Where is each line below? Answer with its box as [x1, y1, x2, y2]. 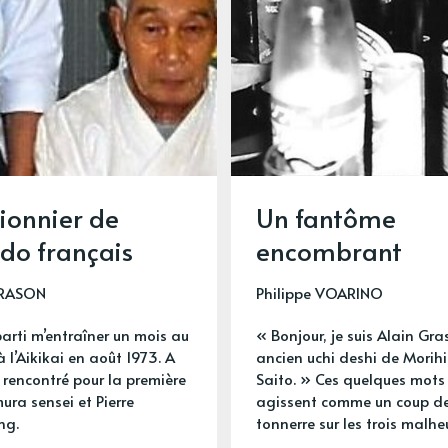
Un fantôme [256, 198, 396, 235]
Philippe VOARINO [256, 281, 383, 303]
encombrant [256, 231, 402, 268]
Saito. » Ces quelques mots [256, 367, 445, 389]
